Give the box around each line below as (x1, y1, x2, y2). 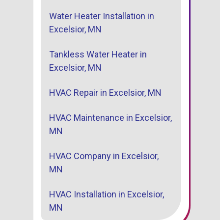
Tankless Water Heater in (49, 49, 147, 60)
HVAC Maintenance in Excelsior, (49, 112, 172, 123)
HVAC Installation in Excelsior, (49, 189, 164, 200)
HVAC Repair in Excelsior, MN (49, 87, 162, 98)
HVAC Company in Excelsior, (49, 151, 159, 162)
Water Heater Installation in (49, 11, 154, 22)
